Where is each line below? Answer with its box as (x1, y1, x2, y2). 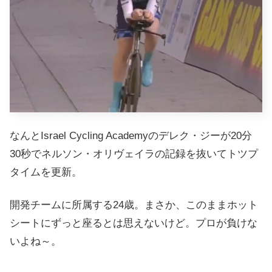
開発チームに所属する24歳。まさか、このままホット (10, 199, 258, 211)
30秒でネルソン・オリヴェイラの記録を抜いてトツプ (10, 148, 258, 160)
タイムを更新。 (10, 166, 82, 178)
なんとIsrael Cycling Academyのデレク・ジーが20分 (10, 130, 252, 142)
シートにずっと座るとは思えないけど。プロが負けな (10, 217, 257, 229)
